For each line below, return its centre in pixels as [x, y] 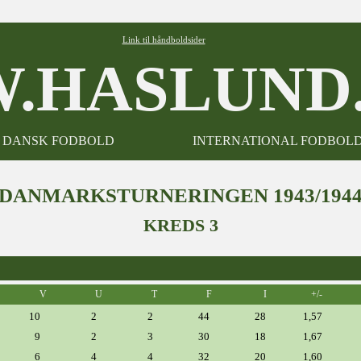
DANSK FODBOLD [58, 141]
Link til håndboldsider [164, 39]
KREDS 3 [180, 225]
